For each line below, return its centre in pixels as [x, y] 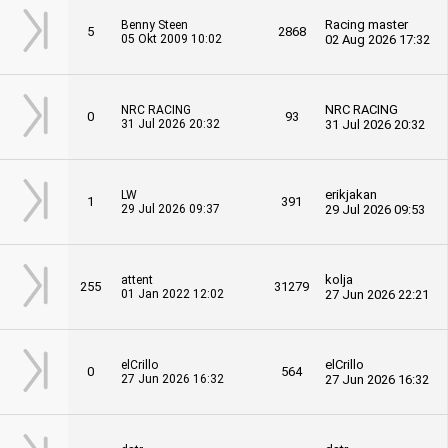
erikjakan [351, 194]
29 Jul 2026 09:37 [170, 209]
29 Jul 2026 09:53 [375, 209]
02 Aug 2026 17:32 [377, 39]
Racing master [366, 24]
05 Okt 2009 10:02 [171, 39]
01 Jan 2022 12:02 [172, 294]
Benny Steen [154, 25]
